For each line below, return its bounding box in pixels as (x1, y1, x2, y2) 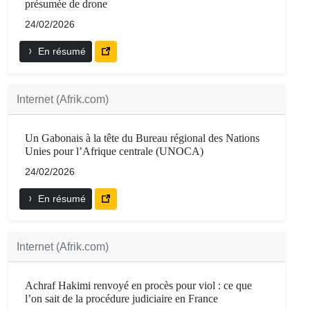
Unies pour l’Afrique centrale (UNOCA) (25, 145, 203, 158)
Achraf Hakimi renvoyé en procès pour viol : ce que (25, 280, 252, 292)
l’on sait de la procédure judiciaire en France (25, 293, 218, 305)
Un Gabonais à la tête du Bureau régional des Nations (25, 132, 259, 145)
